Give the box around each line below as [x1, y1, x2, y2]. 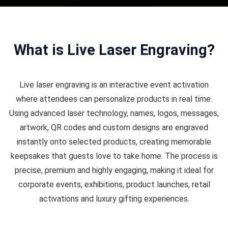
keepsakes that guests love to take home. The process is [10, 151, 218, 161]
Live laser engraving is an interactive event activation [19, 80, 209, 90]
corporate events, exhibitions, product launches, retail [18, 180, 210, 189]
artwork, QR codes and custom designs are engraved [20, 123, 208, 132]
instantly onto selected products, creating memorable [17, 137, 211, 147]
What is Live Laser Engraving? [13, 41, 215, 59]
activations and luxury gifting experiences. [39, 194, 189, 204]
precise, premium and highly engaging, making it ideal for [14, 165, 214, 175]
